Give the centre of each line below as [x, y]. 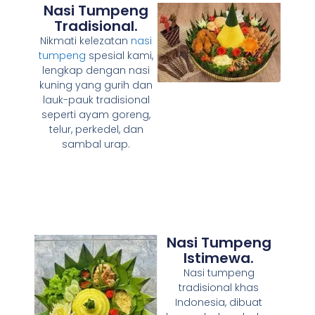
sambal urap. [96, 144]
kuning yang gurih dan [96, 85]
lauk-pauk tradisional [96, 99]
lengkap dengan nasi [96, 70]
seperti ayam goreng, [96, 114]
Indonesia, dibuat [219, 302]
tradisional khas [219, 287]
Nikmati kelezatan [86, 40]
